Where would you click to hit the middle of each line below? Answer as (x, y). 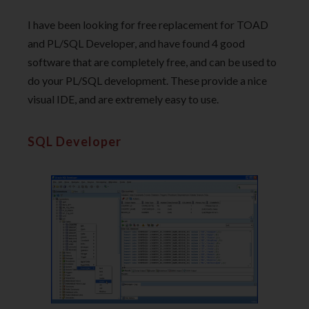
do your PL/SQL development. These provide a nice (147, 81)
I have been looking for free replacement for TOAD (148, 25)
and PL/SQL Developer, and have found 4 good (136, 43)
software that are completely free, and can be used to (152, 62)
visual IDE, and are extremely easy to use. (123, 99)
